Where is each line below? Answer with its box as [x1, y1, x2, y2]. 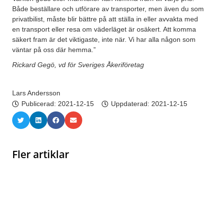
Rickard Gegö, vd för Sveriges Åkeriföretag [12, 61, 144, 69]
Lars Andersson [12, 89, 60, 97]
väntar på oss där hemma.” [12, 46, 96, 54]
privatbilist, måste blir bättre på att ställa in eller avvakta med [12, 15, 198, 23]
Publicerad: [21, 100, 58, 108]
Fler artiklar [12, 147, 69, 162]
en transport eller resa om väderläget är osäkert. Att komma [12, 25, 196, 34]
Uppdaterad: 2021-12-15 [111, 100, 187, 108]
